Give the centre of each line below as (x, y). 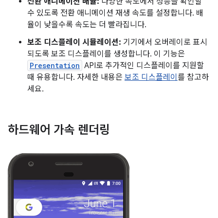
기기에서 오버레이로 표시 (164, 42)
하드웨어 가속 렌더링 (59, 130)
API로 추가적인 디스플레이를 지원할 (143, 65)
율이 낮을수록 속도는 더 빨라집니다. (87, 25)
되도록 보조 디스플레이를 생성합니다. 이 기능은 (106, 54)
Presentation (55, 65)
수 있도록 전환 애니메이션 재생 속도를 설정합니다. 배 (115, 13)
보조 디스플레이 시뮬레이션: (74, 42)
